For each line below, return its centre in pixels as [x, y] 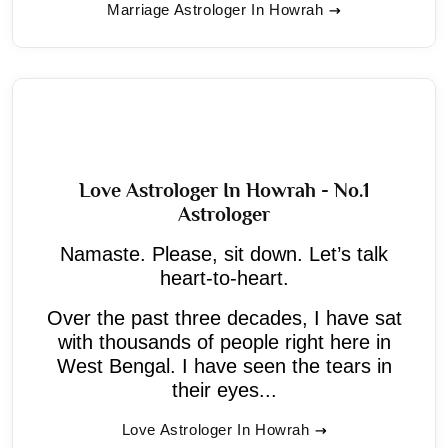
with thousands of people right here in [224, 341]
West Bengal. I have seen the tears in [224, 365]
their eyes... [224, 389]
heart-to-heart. [224, 277]
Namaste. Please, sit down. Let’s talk [224, 253]
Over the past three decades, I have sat [224, 317]
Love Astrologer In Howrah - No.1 [224, 189]
